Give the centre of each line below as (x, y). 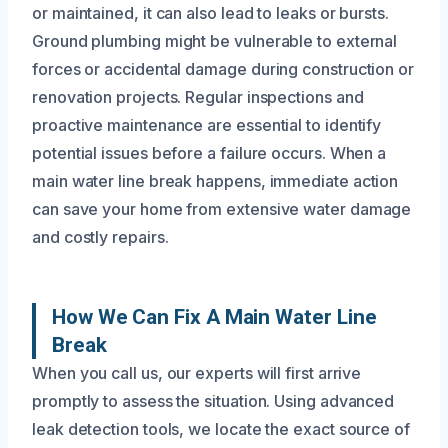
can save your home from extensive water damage (222, 208)
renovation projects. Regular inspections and (198, 96)
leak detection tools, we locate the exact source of (221, 428)
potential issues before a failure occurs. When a (209, 152)
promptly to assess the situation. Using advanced (213, 400)
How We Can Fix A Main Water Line (214, 316)
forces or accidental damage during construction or (223, 68)
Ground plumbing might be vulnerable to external (215, 40)
